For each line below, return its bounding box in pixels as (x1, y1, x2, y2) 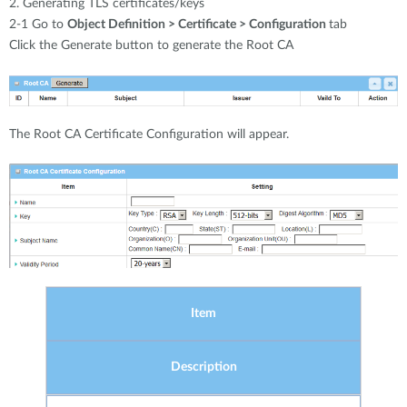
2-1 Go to (9, 17, 67, 31)
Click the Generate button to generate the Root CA (9, 38, 293, 52)
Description (170, 361, 237, 374)
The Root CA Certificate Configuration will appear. (9, 127, 289, 141)
